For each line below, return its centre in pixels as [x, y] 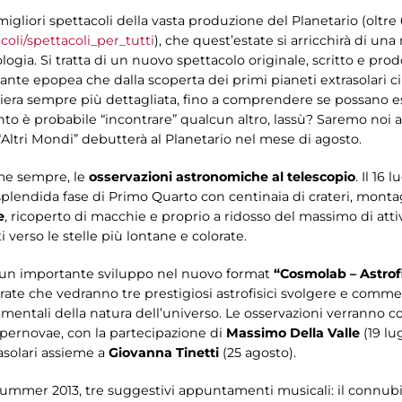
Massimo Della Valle [295, 332]
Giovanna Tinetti [166, 352]
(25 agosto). [261, 352]
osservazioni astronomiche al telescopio [222, 176]
